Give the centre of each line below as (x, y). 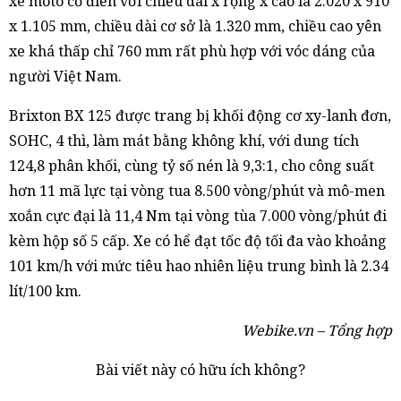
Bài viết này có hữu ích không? (200, 369)
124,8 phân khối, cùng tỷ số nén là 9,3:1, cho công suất (192, 165)
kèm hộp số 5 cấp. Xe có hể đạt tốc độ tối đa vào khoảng (198, 240)
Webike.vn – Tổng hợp (317, 330)
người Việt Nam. (65, 76)
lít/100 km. (45, 290)
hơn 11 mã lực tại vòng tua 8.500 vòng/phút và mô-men (197, 190)
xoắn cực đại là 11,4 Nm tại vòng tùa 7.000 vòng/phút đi (198, 215)
